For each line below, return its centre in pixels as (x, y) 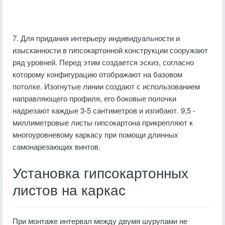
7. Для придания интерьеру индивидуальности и (96, 38)
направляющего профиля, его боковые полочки (94, 98)
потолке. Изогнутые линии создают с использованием (106, 86)
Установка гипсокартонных (100, 174)
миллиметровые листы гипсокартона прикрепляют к (103, 122)
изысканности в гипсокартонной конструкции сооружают (110, 50)
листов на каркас (69, 191)
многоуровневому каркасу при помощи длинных (95, 134)
